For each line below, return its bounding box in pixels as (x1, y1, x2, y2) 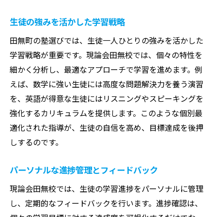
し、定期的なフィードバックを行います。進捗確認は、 (10, 197, 202, 209)
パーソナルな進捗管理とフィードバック (10, 163, 158, 176)
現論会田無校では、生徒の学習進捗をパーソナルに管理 (10, 182, 203, 194)
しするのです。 (10, 136, 63, 148)
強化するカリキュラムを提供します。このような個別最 (10, 107, 202, 119)
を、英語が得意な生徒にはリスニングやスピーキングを (10, 92, 203, 104)
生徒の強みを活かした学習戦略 (10, 15, 125, 28)
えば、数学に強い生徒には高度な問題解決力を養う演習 (10, 77, 203, 90)
